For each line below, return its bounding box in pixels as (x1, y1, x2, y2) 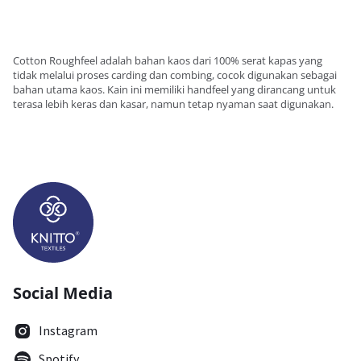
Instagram (39, 322, 98, 338)
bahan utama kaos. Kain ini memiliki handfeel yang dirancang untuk (13, 82, 336, 97)
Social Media (13, 282, 113, 304)
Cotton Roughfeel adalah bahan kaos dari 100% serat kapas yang (13, 53, 322, 68)
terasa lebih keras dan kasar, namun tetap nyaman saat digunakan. (13, 97, 334, 111)
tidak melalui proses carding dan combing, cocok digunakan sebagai (13, 68, 337, 82)
